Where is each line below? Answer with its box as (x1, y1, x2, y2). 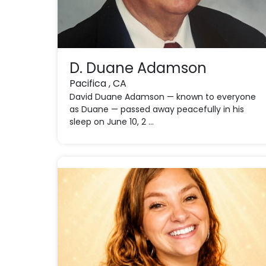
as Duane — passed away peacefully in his (69, 103, 245, 115)
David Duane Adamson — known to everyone (69, 91, 256, 103)
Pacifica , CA (69, 77, 127, 90)
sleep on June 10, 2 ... (69, 116, 154, 128)
